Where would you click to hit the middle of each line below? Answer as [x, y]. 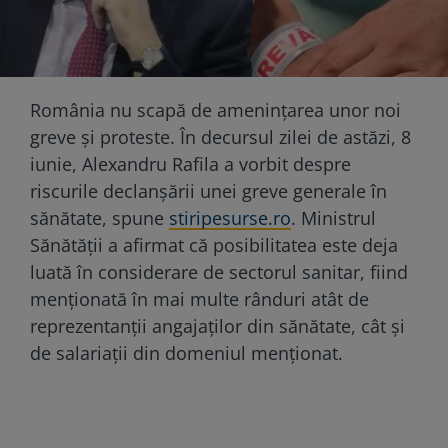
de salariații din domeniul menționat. [186, 352]
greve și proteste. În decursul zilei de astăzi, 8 [220, 136]
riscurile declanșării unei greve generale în [208, 190]
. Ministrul [333, 217]
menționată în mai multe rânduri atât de [199, 298]
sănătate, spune [99, 217]
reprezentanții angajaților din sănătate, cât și [217, 325]
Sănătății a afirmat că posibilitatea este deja [214, 244]
